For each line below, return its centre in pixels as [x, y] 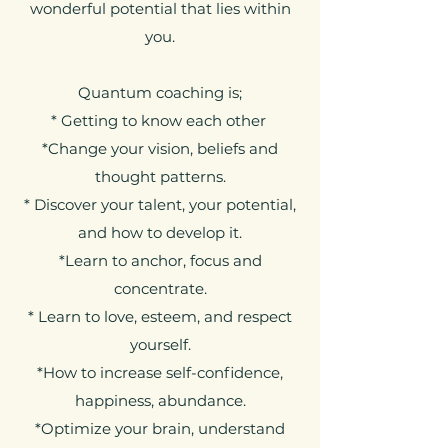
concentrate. [160, 288]
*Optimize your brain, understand [160, 428]
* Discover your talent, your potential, [160, 204]
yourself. [160, 344]
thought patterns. [160, 176]
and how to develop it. [160, 232]
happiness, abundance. [160, 400]
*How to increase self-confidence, [160, 372]
